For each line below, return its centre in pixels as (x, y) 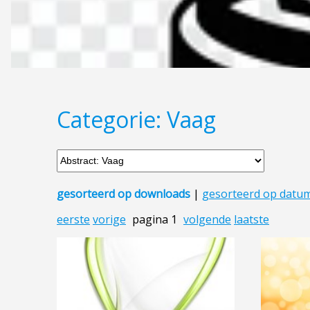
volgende (207, 219)
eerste (73, 219)
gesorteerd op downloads (124, 193)
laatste (252, 219)
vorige (109, 219)
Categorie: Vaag (136, 120)
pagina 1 (155, 219)
